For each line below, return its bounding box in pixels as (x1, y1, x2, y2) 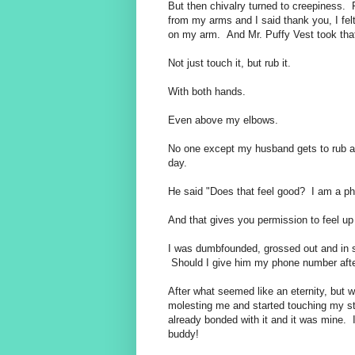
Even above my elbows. (168, 114, 278, 127)
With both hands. (168, 86, 246, 98)
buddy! (168, 328, 199, 341)
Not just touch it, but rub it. (168, 57, 291, 70)
